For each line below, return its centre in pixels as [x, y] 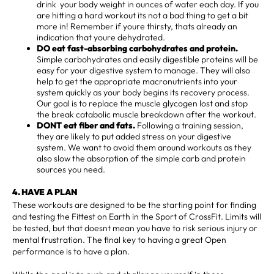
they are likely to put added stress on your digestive [134, 136]
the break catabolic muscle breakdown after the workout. [146, 114]
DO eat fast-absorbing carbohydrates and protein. [137, 48]
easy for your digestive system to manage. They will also [143, 70]
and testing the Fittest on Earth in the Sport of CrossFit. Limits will [137, 216]
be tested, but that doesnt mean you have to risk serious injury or [135, 228]
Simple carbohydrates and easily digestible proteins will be [147, 59]
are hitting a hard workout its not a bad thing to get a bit [143, 15]
